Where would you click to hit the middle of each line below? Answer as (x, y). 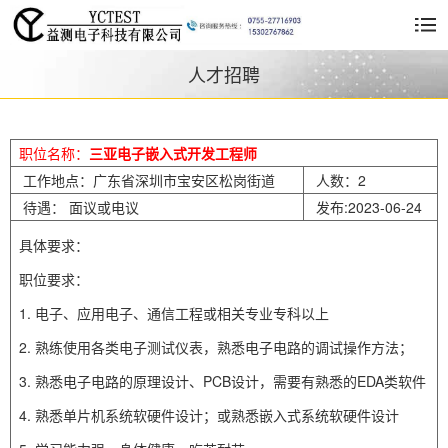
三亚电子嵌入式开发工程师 (173, 153)
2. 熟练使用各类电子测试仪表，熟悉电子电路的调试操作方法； (216, 347)
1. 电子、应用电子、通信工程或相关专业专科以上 (174, 313)
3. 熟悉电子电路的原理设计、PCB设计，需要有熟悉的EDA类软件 (222, 381)
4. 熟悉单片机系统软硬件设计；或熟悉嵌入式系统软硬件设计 (209, 415)
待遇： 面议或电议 (79, 207)
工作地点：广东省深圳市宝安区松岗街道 (147, 180)
